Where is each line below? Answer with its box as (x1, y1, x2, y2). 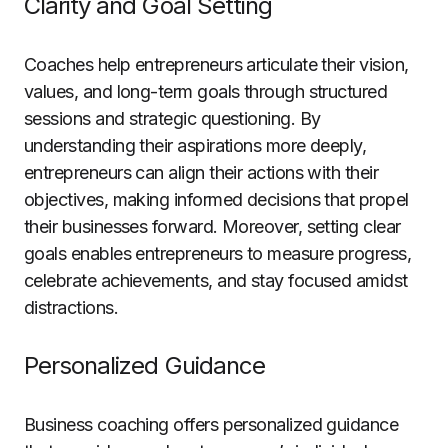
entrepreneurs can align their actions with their (24, 162, 379, 183)
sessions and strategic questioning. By (24, 108, 321, 129)
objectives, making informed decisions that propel (24, 189, 409, 210)
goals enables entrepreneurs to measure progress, (24, 243, 412, 264)
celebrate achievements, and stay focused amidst (24, 270, 408, 291)
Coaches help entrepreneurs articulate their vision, (24, 54, 409, 75)
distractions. (24, 297, 118, 318)
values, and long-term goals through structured (24, 81, 388, 102)
